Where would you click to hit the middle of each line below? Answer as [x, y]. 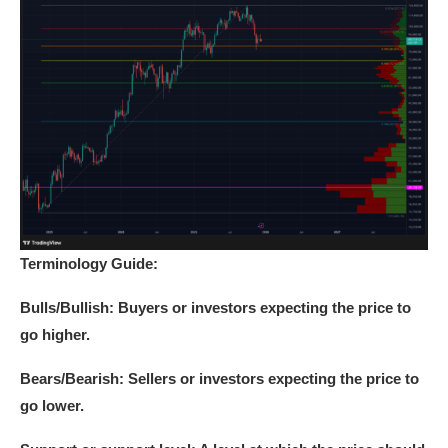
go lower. [52, 406]
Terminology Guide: [89, 264]
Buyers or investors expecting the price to [264, 308]
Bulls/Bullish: [69, 308]
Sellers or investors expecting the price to [271, 379]
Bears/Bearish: [72, 379]
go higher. [55, 335]
